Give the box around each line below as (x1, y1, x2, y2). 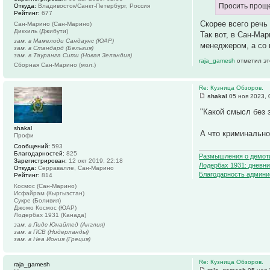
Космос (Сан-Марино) (14, 182, 77, 189)
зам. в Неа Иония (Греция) (14, 235, 90, 242)
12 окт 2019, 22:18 (67, 157, 123, 164)
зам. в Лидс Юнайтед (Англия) (14, 221, 105, 228)
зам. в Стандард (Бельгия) (14, 44, 93, 51)
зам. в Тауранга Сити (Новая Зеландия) (14, 51, 132, 58)
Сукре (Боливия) (14, 196, 61, 204)
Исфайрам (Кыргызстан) (14, 189, 84, 196)
